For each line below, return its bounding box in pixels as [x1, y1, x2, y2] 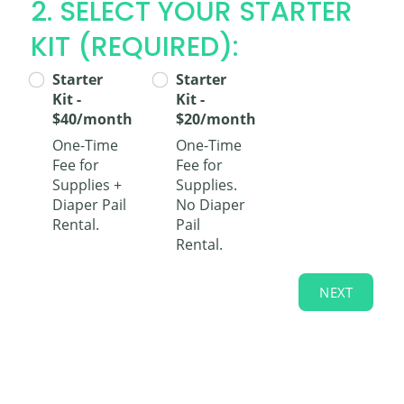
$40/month [52, 109, 133, 130]
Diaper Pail [52, 194, 126, 215]
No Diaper [175, 194, 245, 215]
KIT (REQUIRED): [31, 28, 239, 67]
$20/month [175, 109, 256, 130]
